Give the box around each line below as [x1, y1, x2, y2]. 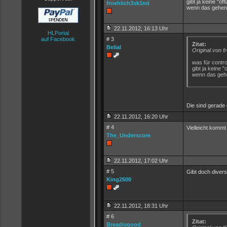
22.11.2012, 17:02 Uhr [112, 158, 168, 164]
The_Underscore [106, 132, 150, 138]
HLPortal [47, 30, 69, 36]
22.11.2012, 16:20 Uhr [112, 113, 168, 120]
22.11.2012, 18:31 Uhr [112, 203, 168, 209]
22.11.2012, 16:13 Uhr [112, 25, 168, 31]
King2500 [106, 176, 131, 182]
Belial [106, 44, 121, 50]
